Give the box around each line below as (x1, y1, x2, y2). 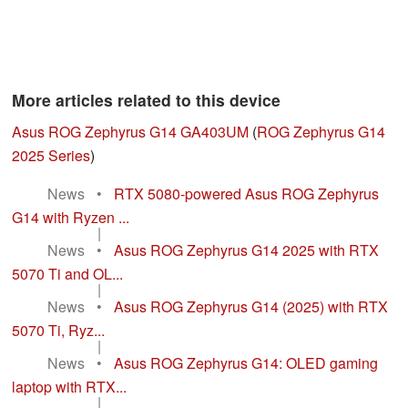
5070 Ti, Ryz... (12, 320, 105, 342)
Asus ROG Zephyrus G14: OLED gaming (114, 352, 378, 374)
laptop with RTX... (12, 376, 127, 398)
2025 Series (12, 145, 90, 167)
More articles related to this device (12, 88, 280, 112)
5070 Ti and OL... (12, 263, 123, 285)
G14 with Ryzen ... (12, 207, 129, 229)
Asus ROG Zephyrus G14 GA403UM (12, 121, 249, 143)
